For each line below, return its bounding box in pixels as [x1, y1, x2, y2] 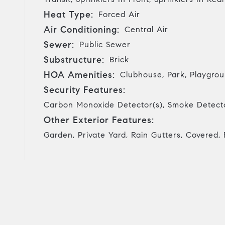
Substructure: [44, 54, 104, 65]
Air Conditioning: [44, 24, 120, 35]
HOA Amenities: [44, 69, 115, 80]
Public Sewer [79, 39, 131, 49]
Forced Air [98, 9, 140, 19]
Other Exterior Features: [44, 114, 154, 126]
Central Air [125, 24, 168, 34]
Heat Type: [44, 9, 93, 20]
